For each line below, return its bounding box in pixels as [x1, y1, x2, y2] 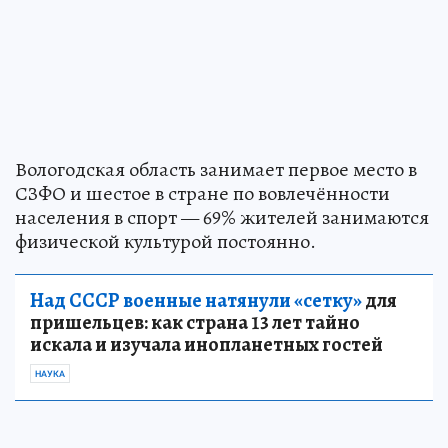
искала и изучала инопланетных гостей [30, 330, 383, 358]
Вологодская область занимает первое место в [15, 155, 417, 183]
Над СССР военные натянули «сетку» [30, 286, 362, 314]
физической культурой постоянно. [15, 227, 316, 255]
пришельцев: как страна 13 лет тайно [30, 308, 360, 336]
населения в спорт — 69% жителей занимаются [15, 203, 429, 231]
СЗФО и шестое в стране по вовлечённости [15, 179, 390, 207]
